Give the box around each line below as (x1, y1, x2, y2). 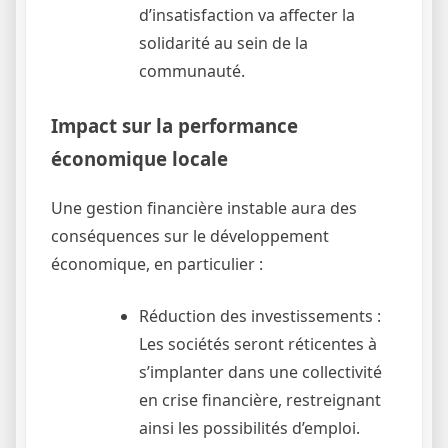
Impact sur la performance (51, 113, 298, 139)
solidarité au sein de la (139, 32, 308, 55)
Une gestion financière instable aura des (51, 196, 357, 219)
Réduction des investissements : (139, 304, 381, 327)
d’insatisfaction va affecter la (139, 4, 355, 27)
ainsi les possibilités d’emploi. (139, 416, 360, 439)
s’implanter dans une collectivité (139, 360, 382, 383)
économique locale (51, 146, 228, 172)
